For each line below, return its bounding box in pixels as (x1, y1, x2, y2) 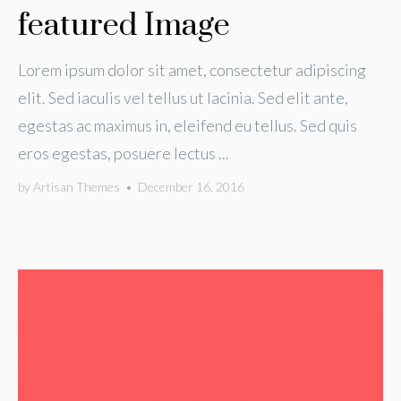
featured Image (18, 6, 230, 46)
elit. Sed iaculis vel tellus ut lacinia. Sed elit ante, (18, 88, 348, 107)
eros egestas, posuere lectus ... (18, 143, 229, 163)
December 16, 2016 (138, 179, 244, 194)
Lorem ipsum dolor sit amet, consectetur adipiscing (18, 60, 366, 80)
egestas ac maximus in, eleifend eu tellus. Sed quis (18, 115, 357, 135)
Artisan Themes (33, 179, 120, 194)
